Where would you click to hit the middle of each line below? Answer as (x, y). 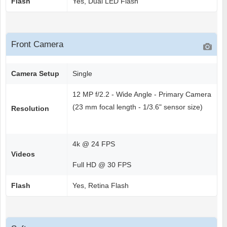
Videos (23, 154)
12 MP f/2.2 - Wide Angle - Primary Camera (142, 94)
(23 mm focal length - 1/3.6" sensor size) (138, 107)
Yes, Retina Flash (101, 186)
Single (82, 74)
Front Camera (37, 45)
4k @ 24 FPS (94, 144)
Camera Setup (35, 74)
